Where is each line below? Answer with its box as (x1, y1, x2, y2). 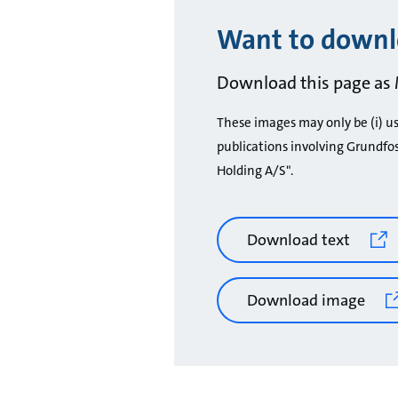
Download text (247, 228, 350, 251)
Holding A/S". (217, 162, 293, 179)
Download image (247, 289, 365, 311)
